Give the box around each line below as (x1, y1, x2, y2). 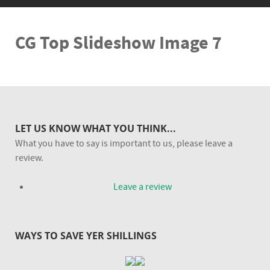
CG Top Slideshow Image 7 (15, 33, 222, 54)
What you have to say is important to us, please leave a (15, 137, 233, 149)
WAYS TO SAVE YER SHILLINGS (15, 229, 157, 243)
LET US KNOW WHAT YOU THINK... (15, 121, 176, 135)
